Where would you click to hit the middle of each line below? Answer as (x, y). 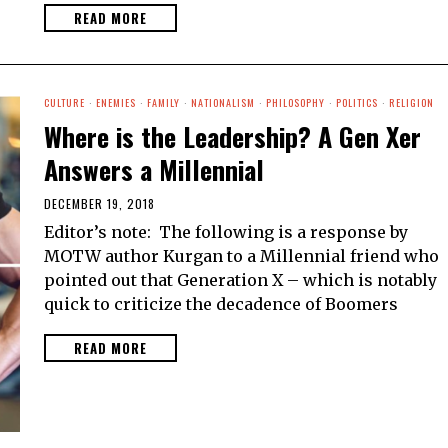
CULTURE (64, 103)
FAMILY (163, 103)
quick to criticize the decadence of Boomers (221, 304)
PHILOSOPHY (295, 103)
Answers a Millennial (154, 170)
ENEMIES (116, 103)
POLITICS (357, 103)
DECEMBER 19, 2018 (99, 204)
